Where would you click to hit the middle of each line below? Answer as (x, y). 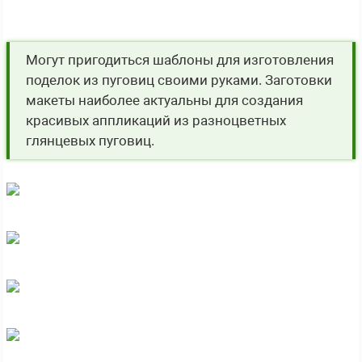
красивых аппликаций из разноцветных (156, 120)
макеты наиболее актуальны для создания (164, 100)
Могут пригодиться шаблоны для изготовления (180, 59)
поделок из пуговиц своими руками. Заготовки (179, 80)
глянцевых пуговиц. (90, 140)
